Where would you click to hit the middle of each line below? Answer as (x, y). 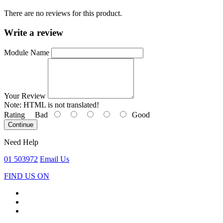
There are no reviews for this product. (63, 13)
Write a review (34, 33)
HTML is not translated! (60, 105)
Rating (14, 114)
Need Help (21, 142)
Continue (21, 124)
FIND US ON (27, 176)
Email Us (55, 159)
